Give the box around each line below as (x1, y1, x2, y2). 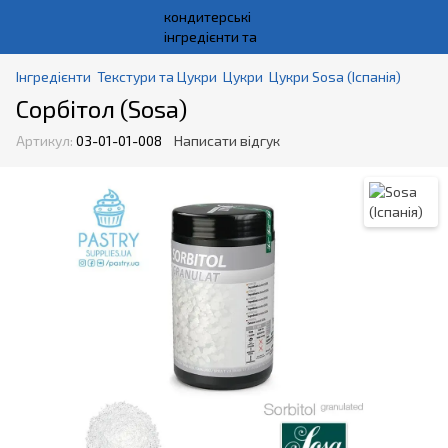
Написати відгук (174, 132, 280, 150)
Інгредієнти (16, 68, 91, 86)
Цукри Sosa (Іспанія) (269, 68, 401, 86)
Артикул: (16, 132, 73, 150)
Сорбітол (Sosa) (16, 94, 187, 124)
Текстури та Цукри (97, 68, 217, 86)
